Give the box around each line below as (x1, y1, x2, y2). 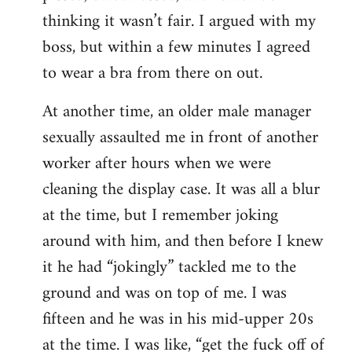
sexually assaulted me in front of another (42, 122, 318, 153)
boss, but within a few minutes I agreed (42, 31, 310, 63)
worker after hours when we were (42, 148, 271, 179)
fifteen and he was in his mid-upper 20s (42, 303, 313, 335)
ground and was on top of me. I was (42, 277, 287, 309)
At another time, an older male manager (42, 96, 311, 127)
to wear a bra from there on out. (42, 57, 262, 89)
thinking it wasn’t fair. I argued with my (42, 5, 316, 37)
